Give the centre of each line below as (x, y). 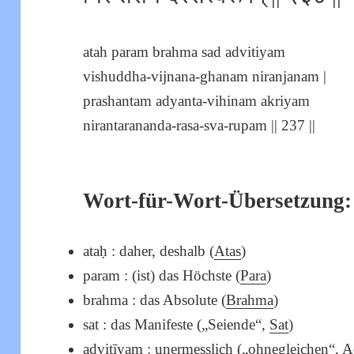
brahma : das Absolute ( (155, 300)
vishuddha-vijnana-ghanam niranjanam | (205, 77)
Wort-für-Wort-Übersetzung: (218, 201)
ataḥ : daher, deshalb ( (149, 251)
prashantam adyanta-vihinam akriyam (197, 101)
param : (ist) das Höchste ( (162, 276)
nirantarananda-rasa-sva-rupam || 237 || (200, 126)
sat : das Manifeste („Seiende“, (177, 325)
